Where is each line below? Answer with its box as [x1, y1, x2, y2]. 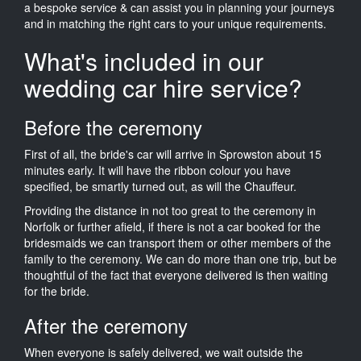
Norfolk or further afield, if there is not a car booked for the [24, 218, 321, 234]
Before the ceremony [24, 112, 202, 141]
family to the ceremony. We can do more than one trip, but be [24, 250, 337, 267]
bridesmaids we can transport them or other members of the [24, 234, 331, 251]
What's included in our [24, 43, 263, 78]
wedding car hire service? [24, 69, 302, 105]
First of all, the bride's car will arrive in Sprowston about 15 [24, 145, 322, 162]
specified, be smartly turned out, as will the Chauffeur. [24, 177, 297, 194]
